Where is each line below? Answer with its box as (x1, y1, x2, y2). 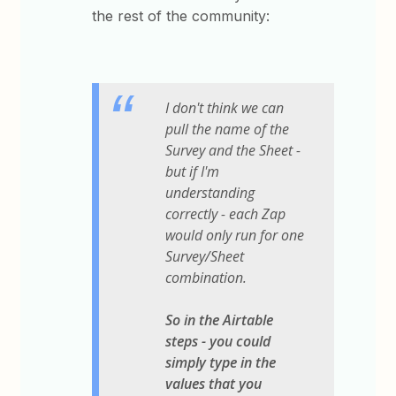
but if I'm (165, 162, 220, 182)
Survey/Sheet (165, 247, 245, 267)
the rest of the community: (92, 6, 270, 25)
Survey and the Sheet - (165, 141, 301, 161)
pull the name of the (165, 119, 290, 140)
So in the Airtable (165, 310, 274, 331)
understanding (165, 183, 255, 203)
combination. (165, 268, 247, 288)
